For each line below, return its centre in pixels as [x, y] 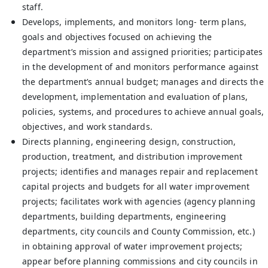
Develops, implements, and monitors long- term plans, [135, 22]
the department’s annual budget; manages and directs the [143, 82]
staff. [33, 7]
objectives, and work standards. [87, 127]
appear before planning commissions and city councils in [140, 261]
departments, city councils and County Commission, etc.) [138, 231]
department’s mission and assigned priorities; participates [143, 52]
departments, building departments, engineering [124, 216]
